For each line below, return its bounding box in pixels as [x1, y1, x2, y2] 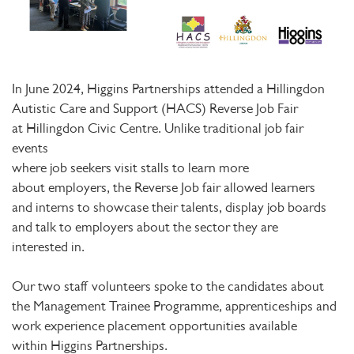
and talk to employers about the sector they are [12, 219, 278, 235]
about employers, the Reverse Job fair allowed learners [12, 179, 315, 196]
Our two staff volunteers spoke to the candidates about [12, 278, 324, 295]
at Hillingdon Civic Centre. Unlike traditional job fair [12, 120, 303, 137]
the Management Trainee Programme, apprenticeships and [12, 298, 337, 314]
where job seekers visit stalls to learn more [12, 160, 249, 176]
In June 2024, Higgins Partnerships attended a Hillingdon [12, 81, 325, 97]
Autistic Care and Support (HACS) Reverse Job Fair [12, 100, 298, 117]
